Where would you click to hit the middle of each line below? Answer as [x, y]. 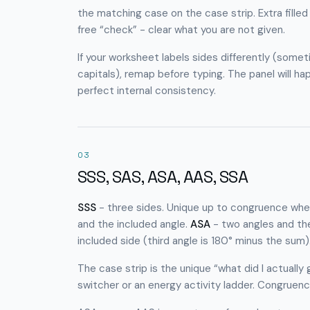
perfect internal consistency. [147, 91]
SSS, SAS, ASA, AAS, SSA [163, 177]
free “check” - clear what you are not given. [181, 30]
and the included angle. [133, 224]
